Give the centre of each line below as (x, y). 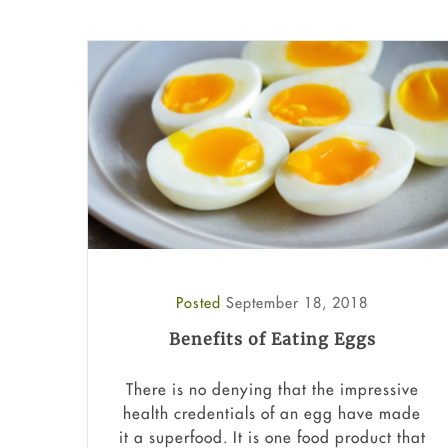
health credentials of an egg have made (272, 412)
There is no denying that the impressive (272, 388)
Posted (201, 303)
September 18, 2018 (297, 303)
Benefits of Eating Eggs (272, 339)
